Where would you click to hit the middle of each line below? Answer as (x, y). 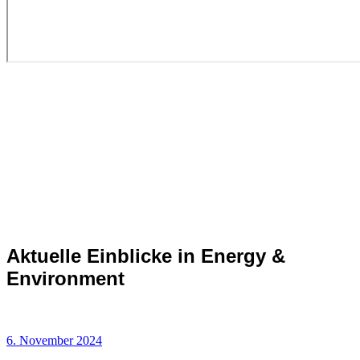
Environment (65, 278)
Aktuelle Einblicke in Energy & (146, 256)
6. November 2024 (54, 340)
